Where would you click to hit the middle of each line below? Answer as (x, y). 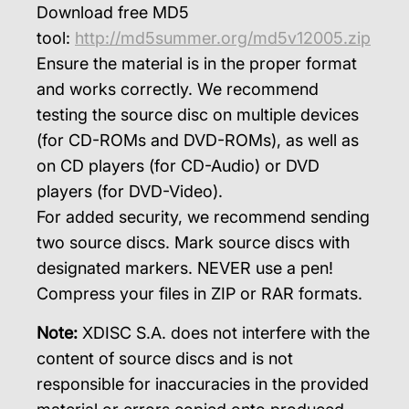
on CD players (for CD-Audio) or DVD (178, 166)
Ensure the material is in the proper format (197, 63)
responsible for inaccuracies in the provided (203, 384)
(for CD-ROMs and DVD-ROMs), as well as (198, 140)
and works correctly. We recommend (178, 89)
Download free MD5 (113, 12)
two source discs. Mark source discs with (193, 242)
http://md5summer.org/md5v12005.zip (223, 38)
